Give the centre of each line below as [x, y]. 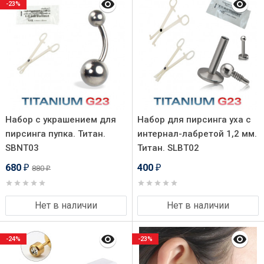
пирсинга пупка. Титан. [55, 134]
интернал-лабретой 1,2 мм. [197, 134]
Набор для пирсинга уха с [194, 120]
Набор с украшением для [61, 120]
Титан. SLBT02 [168, 148]
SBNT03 [22, 148]
